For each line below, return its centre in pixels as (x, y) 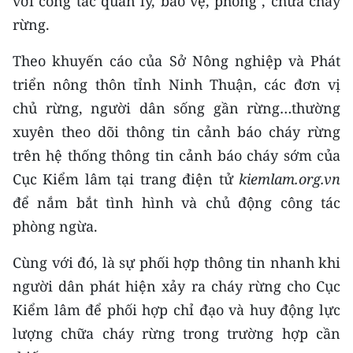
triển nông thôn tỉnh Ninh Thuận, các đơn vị (176, 85)
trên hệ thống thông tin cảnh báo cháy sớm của (176, 156)
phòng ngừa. (55, 227)
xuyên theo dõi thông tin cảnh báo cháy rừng (176, 132)
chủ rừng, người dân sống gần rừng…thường (176, 108)
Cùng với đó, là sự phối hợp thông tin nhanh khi (176, 263)
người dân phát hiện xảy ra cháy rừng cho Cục (176, 286)
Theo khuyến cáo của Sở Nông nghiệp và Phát (176, 61)
